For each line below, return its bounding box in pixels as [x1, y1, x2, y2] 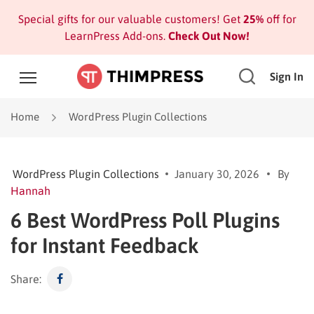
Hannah [11, 184, 50, 197]
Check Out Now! [165, 29, 250, 42]
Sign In [270, 70, 303, 83]
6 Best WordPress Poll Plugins [11, 207, 280, 232]
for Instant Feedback [11, 233, 199, 257]
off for [263, 13, 296, 25]
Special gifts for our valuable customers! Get [18, 13, 243, 25]
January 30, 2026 [175, 167, 259, 180]
